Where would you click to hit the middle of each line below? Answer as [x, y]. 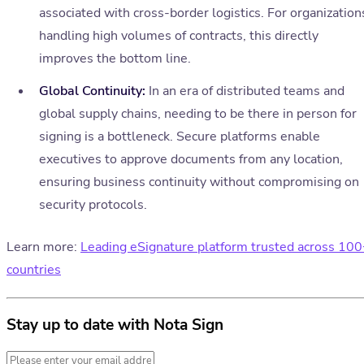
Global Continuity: [92, 91]
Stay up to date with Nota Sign [115, 325]
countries [34, 270]
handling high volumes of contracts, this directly [179, 36]
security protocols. [93, 205]
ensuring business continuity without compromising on [199, 182]
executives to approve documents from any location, [191, 160]
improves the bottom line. [115, 59]
